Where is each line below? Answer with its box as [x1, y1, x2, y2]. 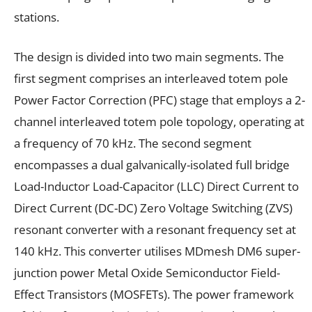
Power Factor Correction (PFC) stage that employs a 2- [14, 91, 305, 108]
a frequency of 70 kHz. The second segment [14, 134, 251, 151]
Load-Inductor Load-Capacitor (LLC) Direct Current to [14, 178, 299, 194]
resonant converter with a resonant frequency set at [14, 221, 296, 237]
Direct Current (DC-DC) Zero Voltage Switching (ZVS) [14, 199, 292, 216]
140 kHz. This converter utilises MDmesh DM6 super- [14, 242, 300, 259]
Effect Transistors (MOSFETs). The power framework [14, 286, 294, 302]
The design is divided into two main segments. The [14, 48, 284, 65]
